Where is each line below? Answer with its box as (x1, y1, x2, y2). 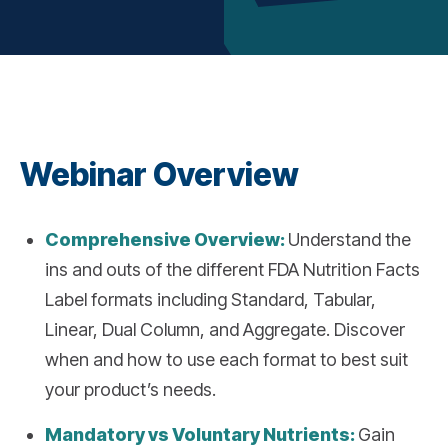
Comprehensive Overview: (44, 228, 288, 250)
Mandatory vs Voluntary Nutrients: (44, 423, 358, 445)
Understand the (287, 228, 411, 250)
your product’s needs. (44, 378, 216, 400)
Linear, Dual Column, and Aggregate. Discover (44, 318, 405, 340)
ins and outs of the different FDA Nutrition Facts (44, 258, 420, 280)
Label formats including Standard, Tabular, (44, 288, 376, 310)
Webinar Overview (19, 154, 299, 194)
